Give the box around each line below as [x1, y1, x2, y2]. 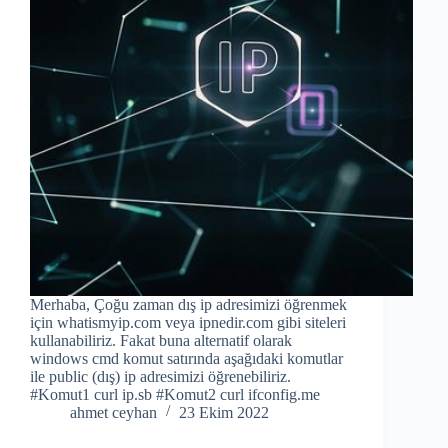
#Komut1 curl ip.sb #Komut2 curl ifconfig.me [30, 385, 320, 403]
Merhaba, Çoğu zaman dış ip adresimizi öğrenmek [30, 295, 347, 313]
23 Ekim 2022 [179, 403, 269, 421]
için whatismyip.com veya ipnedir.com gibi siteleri [30, 313, 346, 331]
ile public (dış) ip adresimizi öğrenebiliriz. [30, 367, 291, 385]
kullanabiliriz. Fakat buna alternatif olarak [30, 331, 292, 349]
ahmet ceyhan [70, 403, 157, 421]
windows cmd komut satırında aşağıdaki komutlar [30, 349, 343, 367]
